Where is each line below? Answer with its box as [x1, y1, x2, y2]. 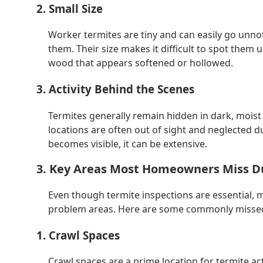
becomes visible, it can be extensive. [48, 137, 207, 150]
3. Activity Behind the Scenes [36, 82, 194, 97]
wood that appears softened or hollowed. [48, 56, 233, 70]
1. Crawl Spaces [36, 227, 120, 242]
